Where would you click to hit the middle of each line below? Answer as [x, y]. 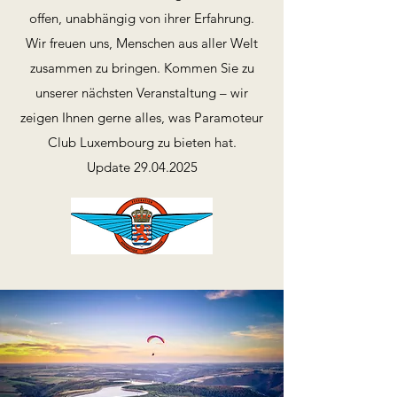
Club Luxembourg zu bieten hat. [142, 142]
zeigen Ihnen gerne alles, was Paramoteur [142, 117]
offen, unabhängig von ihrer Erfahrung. [142, 18]
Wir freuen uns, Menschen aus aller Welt [142, 43]
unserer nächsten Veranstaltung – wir [142, 93]
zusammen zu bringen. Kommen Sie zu [142, 68]
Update [110, 167]
